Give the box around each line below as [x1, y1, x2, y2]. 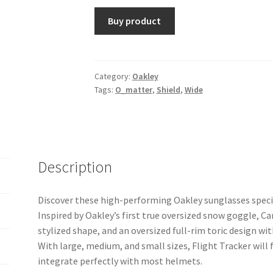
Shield [156, 83, 180, 95]
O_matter [115, 83, 152, 95]
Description [38, 157, 113, 177]
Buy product [108, 14, 161, 27]
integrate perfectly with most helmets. [38, 254, 203, 267]
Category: [94, 70, 132, 82]
